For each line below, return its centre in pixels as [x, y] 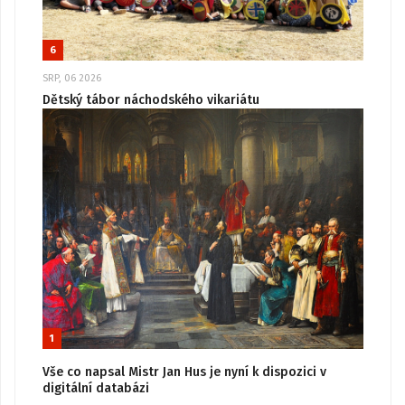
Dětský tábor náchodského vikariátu [151, 99]
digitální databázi [96, 389]
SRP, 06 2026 [72, 79]
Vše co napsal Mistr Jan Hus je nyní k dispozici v [184, 372]
